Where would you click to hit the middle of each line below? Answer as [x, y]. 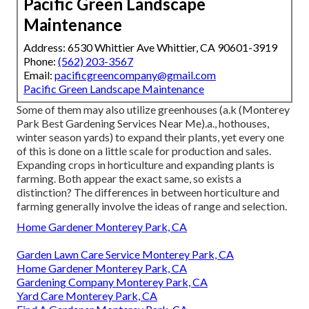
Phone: [41, 61]
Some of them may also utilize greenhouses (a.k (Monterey [153, 109]
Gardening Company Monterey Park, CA [112, 281]
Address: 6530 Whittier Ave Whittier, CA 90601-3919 [150, 47]
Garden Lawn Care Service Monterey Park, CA [125, 254]
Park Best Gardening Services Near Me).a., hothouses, [143, 123]
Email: [39, 74]
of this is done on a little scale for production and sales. [144, 150]
